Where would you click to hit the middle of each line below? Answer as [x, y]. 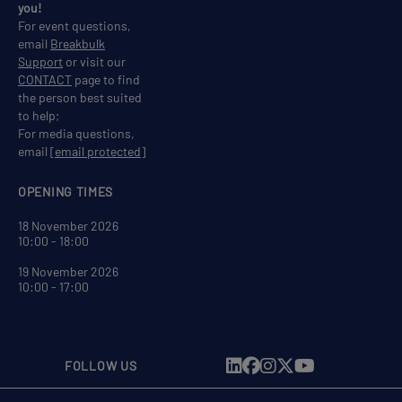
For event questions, [74, 26]
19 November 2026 [68, 272]
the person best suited [80, 98]
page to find [106, 80]
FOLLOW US [101, 366]
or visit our [94, 62]
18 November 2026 [68, 226]
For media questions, [76, 134]
